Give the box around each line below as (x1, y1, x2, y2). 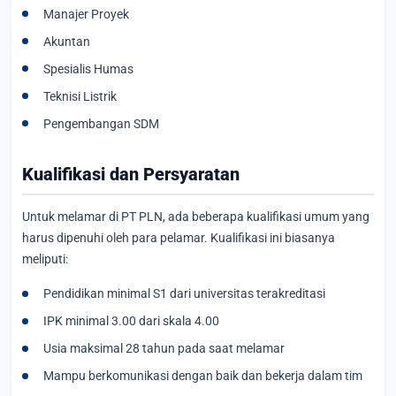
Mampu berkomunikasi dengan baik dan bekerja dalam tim (43, 369, 362, 384)
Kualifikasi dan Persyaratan (22, 163, 240, 185)
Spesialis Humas (43, 61, 133, 76)
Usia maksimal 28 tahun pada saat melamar (43, 341, 285, 356)
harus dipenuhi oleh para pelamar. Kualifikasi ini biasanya (22, 231, 335, 246)
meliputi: (22, 252, 68, 267)
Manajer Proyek (43, 6, 129, 21)
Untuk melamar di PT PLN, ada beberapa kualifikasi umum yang (22, 209, 369, 225)
